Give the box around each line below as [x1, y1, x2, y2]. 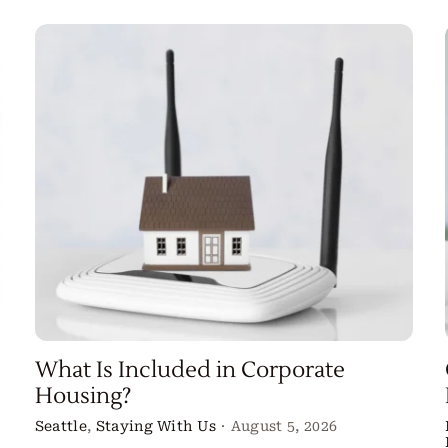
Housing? [34, 382, 131, 411]
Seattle [34, 418, 87, 435]
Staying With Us [95, 418, 217, 435]
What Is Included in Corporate [34, 356, 345, 385]
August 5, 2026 [230, 418, 338, 435]
